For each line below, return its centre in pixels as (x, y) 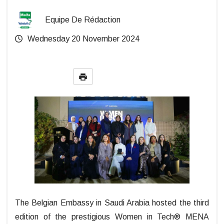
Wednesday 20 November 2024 (82, 38)
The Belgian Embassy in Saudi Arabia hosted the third (112, 203)
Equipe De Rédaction (83, 19)
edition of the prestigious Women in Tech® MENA (112, 217)
